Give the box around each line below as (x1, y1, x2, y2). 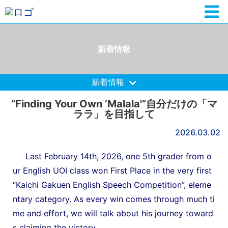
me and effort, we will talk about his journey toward (13, 208, 213, 218)
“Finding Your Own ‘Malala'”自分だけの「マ (11, 97, 217, 110)
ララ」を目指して (73, 107, 155, 120)
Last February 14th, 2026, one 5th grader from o (13, 151, 212, 161)
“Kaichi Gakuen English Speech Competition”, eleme (13, 179, 211, 190)
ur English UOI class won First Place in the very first (13, 165, 212, 176)
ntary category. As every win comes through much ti (13, 193, 215, 204)
